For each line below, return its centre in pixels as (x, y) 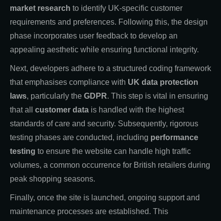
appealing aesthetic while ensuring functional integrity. (104, 49)
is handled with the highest (136, 110)
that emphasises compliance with (69, 82)
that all (22, 110)
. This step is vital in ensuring (158, 96)
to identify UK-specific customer (127, 8)
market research (40, 8)
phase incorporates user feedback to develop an (94, 36)
